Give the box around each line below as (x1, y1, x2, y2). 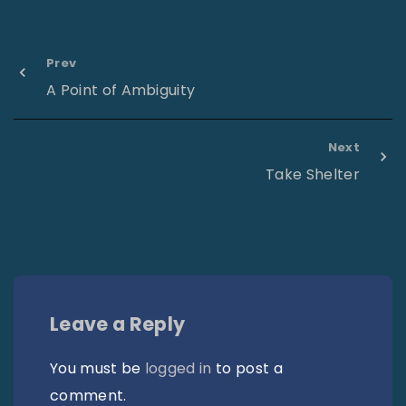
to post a (211, 357, 283, 379)
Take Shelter (266, 163, 360, 185)
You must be (50, 357, 145, 379)
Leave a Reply (50, 310, 186, 337)
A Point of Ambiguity (46, 79, 196, 101)
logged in (144, 357, 212, 379)
